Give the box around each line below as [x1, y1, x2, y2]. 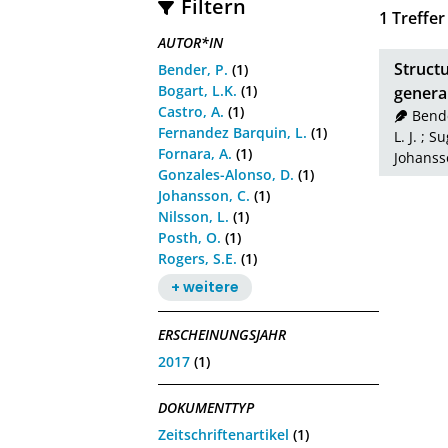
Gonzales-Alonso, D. [158, 164, 295, 184]
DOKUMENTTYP [158, 398, 255, 418]
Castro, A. [158, 101, 225, 121]
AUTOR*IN [158, 33, 224, 53]
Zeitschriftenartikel [158, 424, 290, 444]
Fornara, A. [158, 143, 233, 163]
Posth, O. [158, 227, 222, 247]
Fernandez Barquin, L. [158, 122, 308, 142]
